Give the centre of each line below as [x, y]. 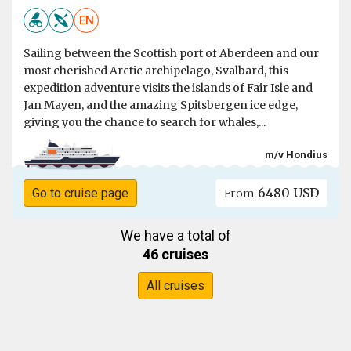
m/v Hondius [296, 154]
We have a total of [175, 236]
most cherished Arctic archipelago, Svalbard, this [156, 71]
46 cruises [175, 255]
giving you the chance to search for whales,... [145, 123]
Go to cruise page [80, 194]
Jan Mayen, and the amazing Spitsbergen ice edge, [161, 105]
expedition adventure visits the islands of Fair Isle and [168, 88]
